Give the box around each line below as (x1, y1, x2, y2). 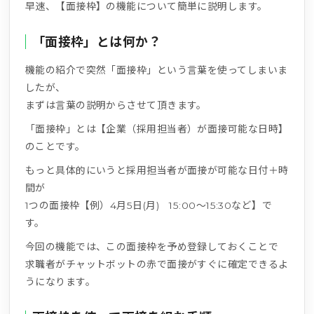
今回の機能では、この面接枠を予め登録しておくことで (25, 241, 279, 253)
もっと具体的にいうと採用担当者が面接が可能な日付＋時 (25, 165, 289, 177)
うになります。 (25, 276, 95, 288)
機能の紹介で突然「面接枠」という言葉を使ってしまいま (25, 64, 288, 76)
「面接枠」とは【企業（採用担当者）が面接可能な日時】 (25, 123, 289, 135)
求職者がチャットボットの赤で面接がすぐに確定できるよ (25, 259, 289, 271)
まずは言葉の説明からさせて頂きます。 (25, 100, 207, 111)
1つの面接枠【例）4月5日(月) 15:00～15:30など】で (25, 200, 273, 212)
